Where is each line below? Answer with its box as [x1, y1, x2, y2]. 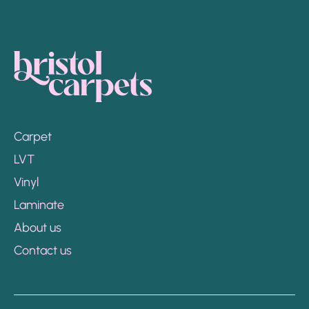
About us [14, 220, 61, 235]
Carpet [14, 129, 52, 144]
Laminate [14, 197, 64, 212]
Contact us [14, 243, 72, 258]
